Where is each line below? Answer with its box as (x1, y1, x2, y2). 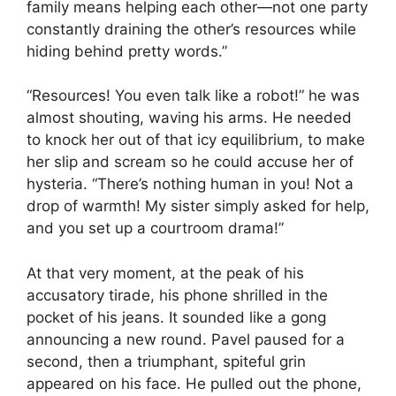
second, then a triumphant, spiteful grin (27, 352, 306, 370)
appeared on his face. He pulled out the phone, (27, 374, 362, 392)
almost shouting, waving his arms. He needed (27, 109, 352, 127)
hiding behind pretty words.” (27, 42, 227, 60)
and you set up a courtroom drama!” (27, 219, 284, 238)
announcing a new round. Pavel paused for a (27, 330, 345, 348)
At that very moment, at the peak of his (27, 263, 304, 282)
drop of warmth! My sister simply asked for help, (27, 197, 369, 216)
